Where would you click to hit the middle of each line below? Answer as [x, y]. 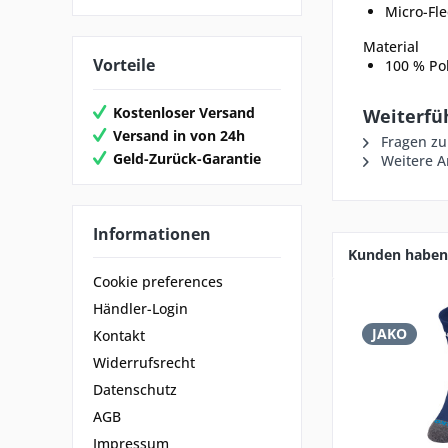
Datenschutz [135, 390]
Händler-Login [140, 309]
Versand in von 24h [179, 135]
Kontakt [119, 336]
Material [391, 46]
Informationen [152, 233]
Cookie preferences [158, 282]
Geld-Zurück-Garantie [187, 158]
